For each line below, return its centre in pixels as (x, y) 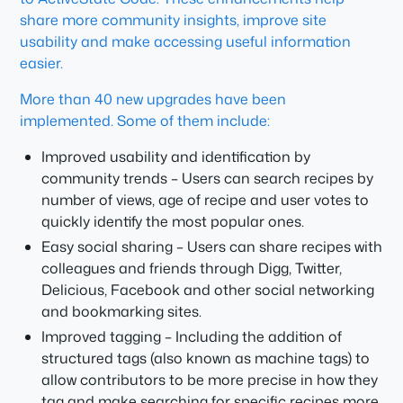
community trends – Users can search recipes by (208, 178)
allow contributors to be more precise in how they (210, 380)
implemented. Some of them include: (145, 121)
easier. (42, 63)
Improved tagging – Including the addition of (192, 336)
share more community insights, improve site (174, 20)
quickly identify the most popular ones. (173, 221)
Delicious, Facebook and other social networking (208, 290)
